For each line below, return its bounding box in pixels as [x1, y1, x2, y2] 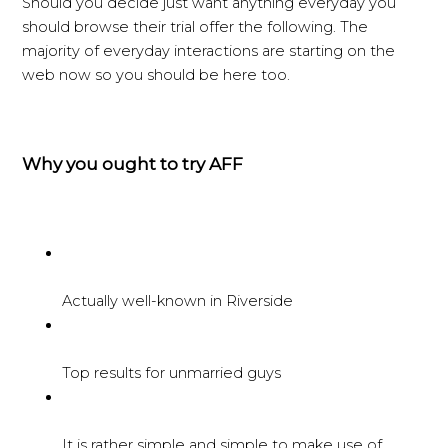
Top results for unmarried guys [62, 364, 282, 383]
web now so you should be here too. [22, 65, 291, 84]
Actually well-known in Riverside [62, 292, 294, 311]
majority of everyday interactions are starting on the [22, 41, 396, 60]
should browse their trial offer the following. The [22, 17, 369, 36]
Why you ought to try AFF [22, 153, 244, 174]
